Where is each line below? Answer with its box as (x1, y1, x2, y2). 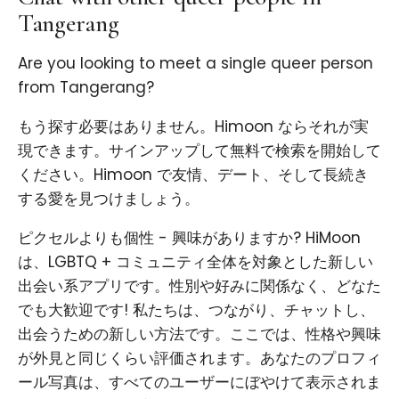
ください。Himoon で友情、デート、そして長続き (18, 164, 369, 186)
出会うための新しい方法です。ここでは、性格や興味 (18, 323, 381, 346)
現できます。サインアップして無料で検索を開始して (18, 140, 381, 162)
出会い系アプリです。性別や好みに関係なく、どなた (18, 275, 381, 297)
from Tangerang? (18, 77, 154, 99)
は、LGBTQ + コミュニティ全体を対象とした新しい (18, 251, 373, 273)
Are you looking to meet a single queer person (18, 53, 373, 75)
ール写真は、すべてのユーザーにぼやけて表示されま (18, 371, 381, 394)
